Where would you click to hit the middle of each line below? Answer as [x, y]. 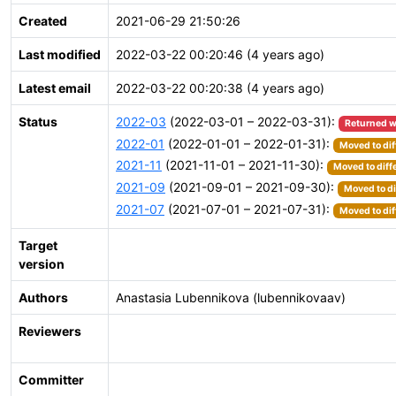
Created [43, 21]
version [42, 264]
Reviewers [50, 331]
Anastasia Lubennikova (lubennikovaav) [231, 297]
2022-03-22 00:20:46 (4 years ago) [220, 54]
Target [38, 245]
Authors [43, 297]
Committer [51, 380]
